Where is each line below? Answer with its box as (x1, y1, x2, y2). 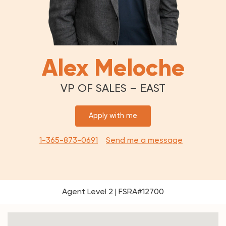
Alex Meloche (41, 53, 185, 82)
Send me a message (106, 135, 183, 145)
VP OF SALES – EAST (61, 82, 165, 94)
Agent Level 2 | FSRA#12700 (62, 186, 164, 196)
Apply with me (89, 111, 137, 120)
